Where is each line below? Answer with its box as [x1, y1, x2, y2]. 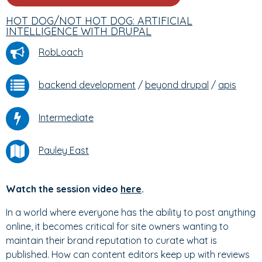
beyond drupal [145, 79, 209, 91]
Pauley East [39, 144, 89, 157]
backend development [39, 79, 136, 91]
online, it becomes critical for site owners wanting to [6, 220, 229, 232]
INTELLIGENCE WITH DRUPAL [6, 25, 151, 38]
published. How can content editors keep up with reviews [6, 249, 250, 260]
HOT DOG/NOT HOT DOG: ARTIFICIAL [6, 14, 192, 27]
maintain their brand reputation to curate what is [6, 235, 217, 246]
